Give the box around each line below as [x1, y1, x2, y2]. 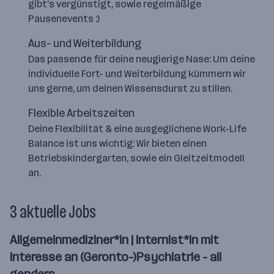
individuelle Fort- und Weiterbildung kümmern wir [28, 68, 246, 80]
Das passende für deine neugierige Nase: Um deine [28, 53, 255, 65]
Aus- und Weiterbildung [28, 37, 141, 50]
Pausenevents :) [28, 13, 100, 24]
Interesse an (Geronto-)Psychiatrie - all [10, 250, 221, 264]
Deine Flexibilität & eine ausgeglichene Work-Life [28, 123, 246, 135]
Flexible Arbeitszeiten [28, 106, 135, 120]
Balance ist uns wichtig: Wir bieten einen [28, 138, 207, 149]
